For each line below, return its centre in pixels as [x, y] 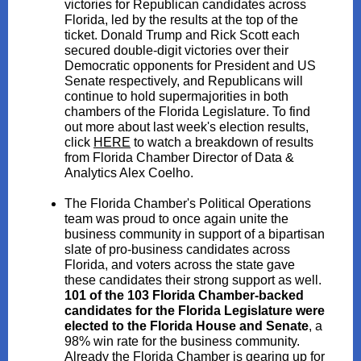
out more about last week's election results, [187, 127]
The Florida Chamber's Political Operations [188, 203]
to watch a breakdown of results [222, 142]
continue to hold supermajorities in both [176, 96]
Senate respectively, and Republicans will [184, 81]
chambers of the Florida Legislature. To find [187, 112]
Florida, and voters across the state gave [180, 265]
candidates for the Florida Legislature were [195, 311]
